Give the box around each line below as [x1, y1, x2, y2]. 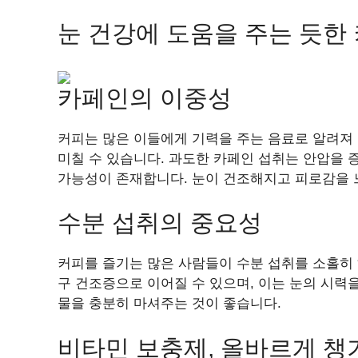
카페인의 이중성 [58, 84, 232, 111]
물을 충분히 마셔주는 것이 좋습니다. [58, 296, 281, 311]
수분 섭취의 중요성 [58, 209, 262, 236]
